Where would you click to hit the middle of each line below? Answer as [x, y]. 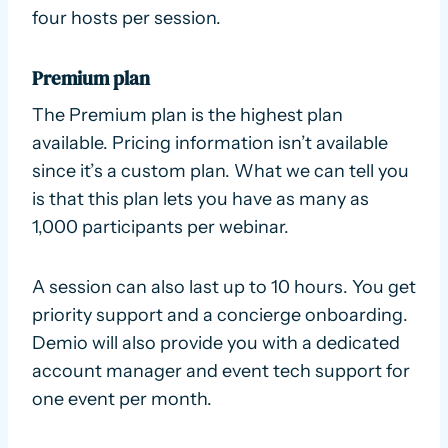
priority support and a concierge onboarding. [220, 315]
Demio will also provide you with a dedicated [216, 343]
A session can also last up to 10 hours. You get [224, 287]
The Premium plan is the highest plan [187, 115]
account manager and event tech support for [221, 371]
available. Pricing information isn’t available [210, 143]
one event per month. [122, 399]
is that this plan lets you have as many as [200, 199]
